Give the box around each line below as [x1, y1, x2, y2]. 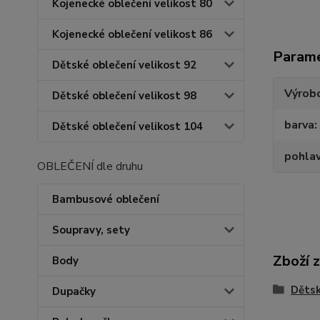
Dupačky [52, 284, 96, 299]
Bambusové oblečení [52, 192, 159, 206]
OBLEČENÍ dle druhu [37, 159, 143, 174]
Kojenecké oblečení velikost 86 [52, 27, 212, 41]
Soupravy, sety [52, 223, 130, 237]
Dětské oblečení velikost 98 [52, 89, 196, 103]
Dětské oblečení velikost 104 [52, 119, 203, 134]
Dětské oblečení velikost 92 [52, 58, 196, 72]
